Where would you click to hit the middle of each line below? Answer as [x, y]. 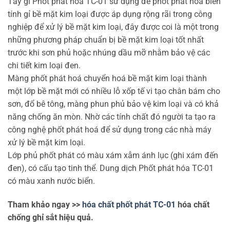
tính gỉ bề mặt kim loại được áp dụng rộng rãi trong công [110, 14]
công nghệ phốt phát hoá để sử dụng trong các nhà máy [110, 129]
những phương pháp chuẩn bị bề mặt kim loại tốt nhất [106, 40]
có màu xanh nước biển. [51, 181]
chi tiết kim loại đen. [44, 65]
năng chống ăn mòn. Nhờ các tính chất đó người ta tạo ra [112, 117]
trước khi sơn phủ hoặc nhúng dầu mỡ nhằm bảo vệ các [109, 52]
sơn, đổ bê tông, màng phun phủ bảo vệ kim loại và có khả [113, 104]
